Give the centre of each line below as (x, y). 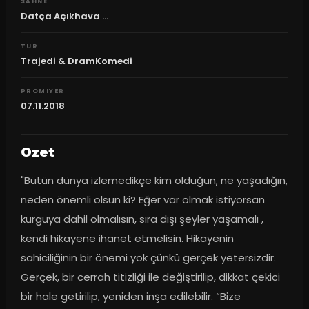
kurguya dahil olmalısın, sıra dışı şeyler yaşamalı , (142, 219)
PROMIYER (42, 91)
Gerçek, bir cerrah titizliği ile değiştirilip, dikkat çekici (150, 277)
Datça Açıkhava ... (64, 16)
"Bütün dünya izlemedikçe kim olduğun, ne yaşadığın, (154, 181)
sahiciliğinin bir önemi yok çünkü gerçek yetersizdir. (148, 258)
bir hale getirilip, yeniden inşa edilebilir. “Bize (130, 297)
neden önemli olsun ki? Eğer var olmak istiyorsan (142, 200)
